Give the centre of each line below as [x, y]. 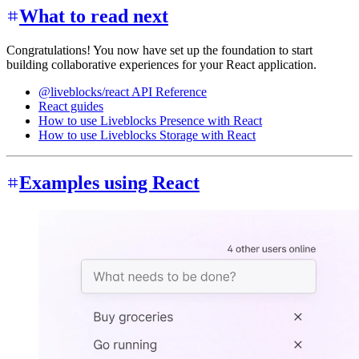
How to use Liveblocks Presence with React [150, 120]
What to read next [94, 16]
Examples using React [109, 183]
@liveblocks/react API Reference [123, 91]
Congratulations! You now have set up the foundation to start [159, 50]
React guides [71, 106]
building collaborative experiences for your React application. [161, 64]
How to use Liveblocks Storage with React [147, 135]
